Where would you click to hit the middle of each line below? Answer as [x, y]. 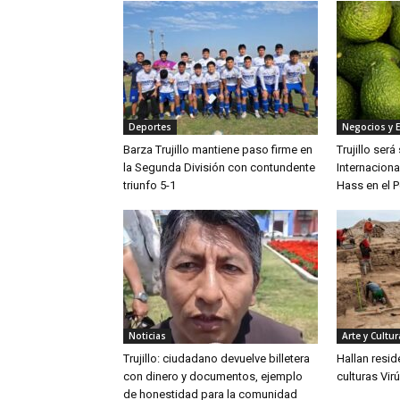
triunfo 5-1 [150, 185]
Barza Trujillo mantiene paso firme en [218, 150]
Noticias [147, 336]
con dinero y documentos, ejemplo [213, 376]
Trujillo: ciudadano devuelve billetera [217, 358]
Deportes [150, 127]
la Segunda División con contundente [219, 167]
